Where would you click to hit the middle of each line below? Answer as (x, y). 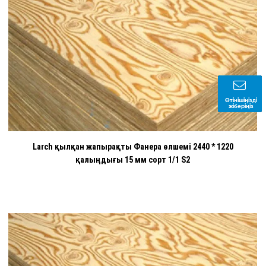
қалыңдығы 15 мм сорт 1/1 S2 (133, 159)
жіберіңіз (241, 106)
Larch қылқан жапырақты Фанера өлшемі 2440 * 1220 (133, 146)
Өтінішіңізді (241, 100)
